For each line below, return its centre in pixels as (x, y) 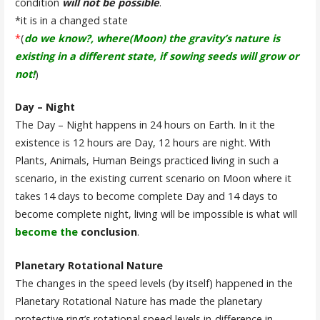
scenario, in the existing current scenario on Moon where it (153, 179)
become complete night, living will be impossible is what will (156, 214)
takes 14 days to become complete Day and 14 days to (146, 196)
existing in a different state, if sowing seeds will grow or (157, 56)
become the (46, 232)
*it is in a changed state (71, 20)
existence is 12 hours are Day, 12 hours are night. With (142, 143)
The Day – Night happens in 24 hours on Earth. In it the (145, 125)
